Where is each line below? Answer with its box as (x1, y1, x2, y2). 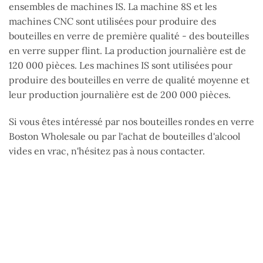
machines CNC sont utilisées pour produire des (9, 15, 216, 28)
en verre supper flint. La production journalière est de (9, 45, 246, 57)
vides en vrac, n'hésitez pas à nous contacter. (9, 145, 205, 157)
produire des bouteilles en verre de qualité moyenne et (9, 74, 249, 86)
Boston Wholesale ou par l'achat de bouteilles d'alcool (9, 130, 240, 143)
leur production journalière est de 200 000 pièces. (9, 89, 231, 101)
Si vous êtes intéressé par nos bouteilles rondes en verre (9, 116, 254, 128)
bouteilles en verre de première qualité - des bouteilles (9, 30, 249, 42)
